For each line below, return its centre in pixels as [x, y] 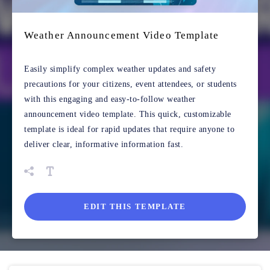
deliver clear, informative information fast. [104, 145]
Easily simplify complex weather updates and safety [120, 69]
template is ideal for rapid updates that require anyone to [129, 130]
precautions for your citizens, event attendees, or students [130, 84]
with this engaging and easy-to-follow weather [110, 99]
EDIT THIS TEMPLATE [135, 207]
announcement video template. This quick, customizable [128, 115]
